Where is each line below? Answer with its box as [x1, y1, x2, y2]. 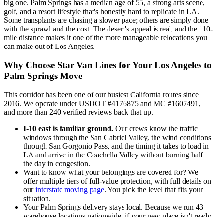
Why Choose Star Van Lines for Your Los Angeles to [4, 60, 212, 70]
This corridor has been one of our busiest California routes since [4, 90, 199, 99]
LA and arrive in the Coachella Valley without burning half [23, 150, 203, 159]
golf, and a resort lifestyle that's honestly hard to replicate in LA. [4, 7, 199, 16]
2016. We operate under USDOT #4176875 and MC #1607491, [4, 99, 201, 108]
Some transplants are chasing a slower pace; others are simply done [4, 16, 208, 25]
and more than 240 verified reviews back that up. [4, 108, 153, 116]
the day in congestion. [23, 159, 90, 168]
